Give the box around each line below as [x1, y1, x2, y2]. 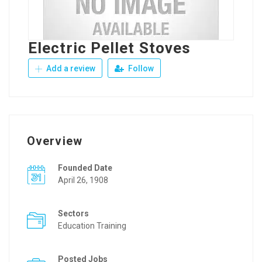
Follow [126, 64, 154, 73]
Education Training [58, 221, 126, 230]
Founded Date [58, 163, 112, 173]
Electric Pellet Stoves [28, 39, 191, 57]
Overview [27, 134, 82, 148]
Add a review [44, 64, 95, 73]
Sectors [58, 209, 89, 218]
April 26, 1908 [58, 175, 108, 185]
